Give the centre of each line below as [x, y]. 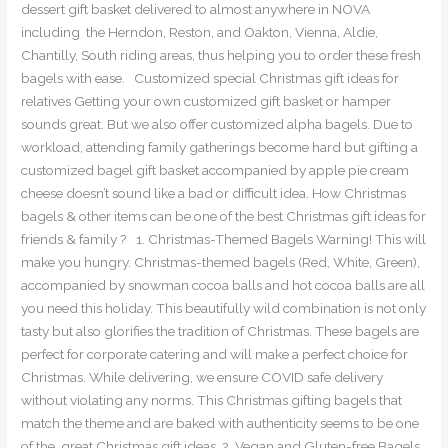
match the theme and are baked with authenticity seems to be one [220, 423]
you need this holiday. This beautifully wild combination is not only [224, 308]
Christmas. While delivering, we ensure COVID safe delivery [202, 377]
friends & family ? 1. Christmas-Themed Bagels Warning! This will [224, 239]
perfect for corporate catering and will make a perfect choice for [215, 354]
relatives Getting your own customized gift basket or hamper [206, 101]
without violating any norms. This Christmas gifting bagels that [212, 400]
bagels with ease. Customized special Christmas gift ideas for [210, 78]
